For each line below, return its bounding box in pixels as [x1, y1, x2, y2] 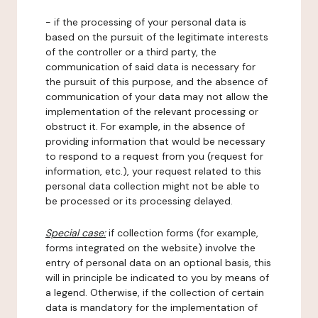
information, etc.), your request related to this [45, 165, 261, 177]
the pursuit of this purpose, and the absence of [45, 75, 268, 88]
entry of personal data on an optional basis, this [45, 256, 271, 269]
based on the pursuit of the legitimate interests [45, 31, 268, 43]
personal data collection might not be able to [45, 180, 260, 192]
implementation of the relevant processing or [45, 105, 258, 118]
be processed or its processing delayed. [45, 194, 233, 207]
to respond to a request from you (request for [45, 150, 263, 163]
